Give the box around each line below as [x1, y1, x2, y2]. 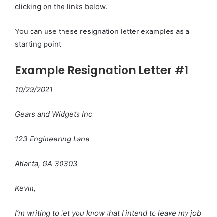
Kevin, [15, 184, 36, 193]
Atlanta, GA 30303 [15, 159, 77, 168]
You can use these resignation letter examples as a [15, 26, 189, 36]
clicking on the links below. [15, 1, 107, 11]
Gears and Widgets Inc [15, 109, 92, 119]
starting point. [15, 39, 63, 48]
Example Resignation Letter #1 [15, 62, 188, 78]
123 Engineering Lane [15, 134, 90, 143]
